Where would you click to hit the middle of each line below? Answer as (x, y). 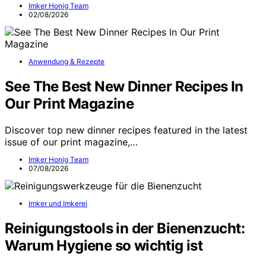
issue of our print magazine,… (71, 142)
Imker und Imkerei (58, 203)
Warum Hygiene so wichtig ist (104, 245)
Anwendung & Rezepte (66, 61)
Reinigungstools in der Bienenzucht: (125, 228)
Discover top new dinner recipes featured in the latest (126, 130)
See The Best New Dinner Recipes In (124, 86)
